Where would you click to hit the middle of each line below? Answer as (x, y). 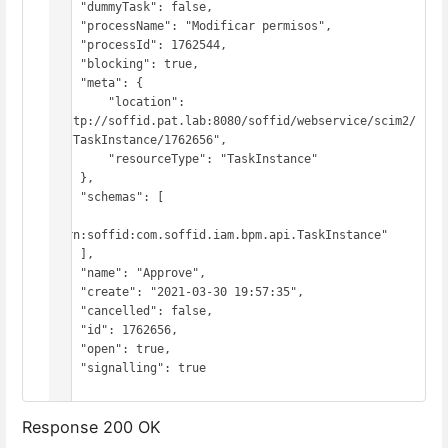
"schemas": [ (66, 196)
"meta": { (66, 82)
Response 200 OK (91, 427)
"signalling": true (66, 367)
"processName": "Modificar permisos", (66, 25)
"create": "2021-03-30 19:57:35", (66, 291)
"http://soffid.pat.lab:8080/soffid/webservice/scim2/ (234, 120)
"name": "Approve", (66, 272)
